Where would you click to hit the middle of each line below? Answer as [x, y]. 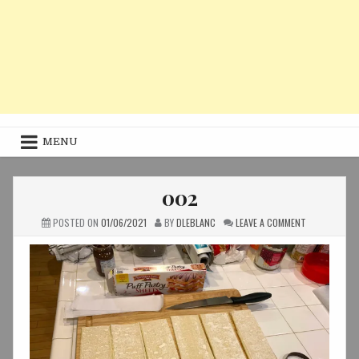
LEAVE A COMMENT [270, 223]
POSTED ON [75, 223]
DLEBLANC [196, 223]
